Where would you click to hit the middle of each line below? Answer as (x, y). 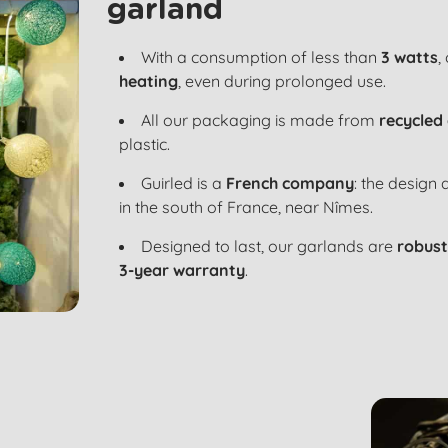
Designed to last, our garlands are (268, 246)
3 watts (409, 57)
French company (289, 183)
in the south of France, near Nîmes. (245, 207)
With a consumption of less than (260, 57)
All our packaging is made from (259, 120)
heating (148, 81)
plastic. (144, 144)
